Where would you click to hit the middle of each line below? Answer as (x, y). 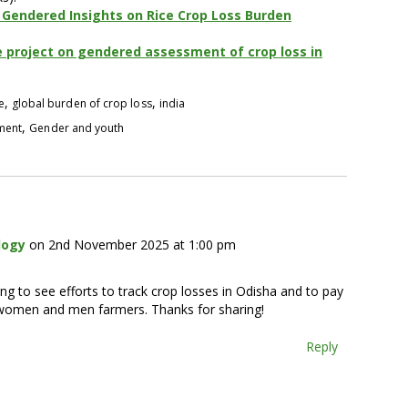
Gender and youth (77, 127)
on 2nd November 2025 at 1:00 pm (133, 244)
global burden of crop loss (82, 103)
